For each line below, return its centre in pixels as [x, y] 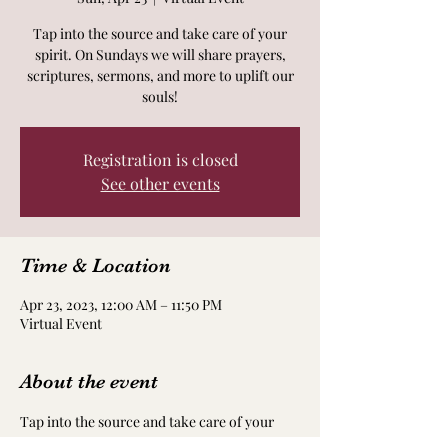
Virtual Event [61, 323]
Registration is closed [160, 159]
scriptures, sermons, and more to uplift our [160, 75]
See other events [160, 183]
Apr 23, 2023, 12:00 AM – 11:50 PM [121, 304]
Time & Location [95, 265]
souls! [160, 96]
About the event [89, 381]
